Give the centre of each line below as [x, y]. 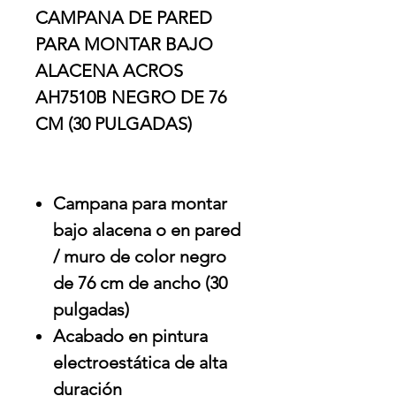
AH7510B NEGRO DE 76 [131, 98]
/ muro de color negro [140, 257]
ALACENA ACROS [109, 71]
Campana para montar [140, 204]
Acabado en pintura [130, 336]
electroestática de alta [140, 363]
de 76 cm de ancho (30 [140, 283]
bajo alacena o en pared [147, 230]
